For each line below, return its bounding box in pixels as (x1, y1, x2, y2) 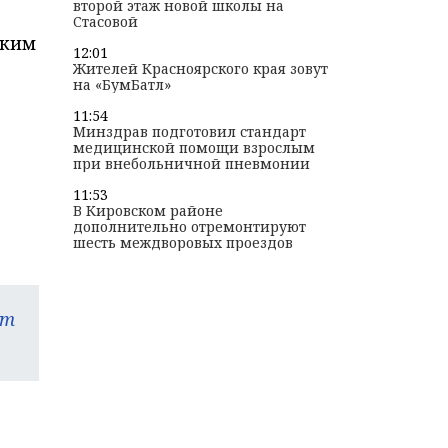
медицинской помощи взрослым (72, 138, 315, 158)
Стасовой (72, 12, 138, 32)
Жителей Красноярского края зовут (72, 59, 328, 79)
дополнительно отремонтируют (72, 217, 306, 237)
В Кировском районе (72, 201, 223, 221)
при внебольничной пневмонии (72, 154, 310, 174)
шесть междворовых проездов (72, 233, 293, 253)
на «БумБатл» (72, 75, 171, 95)
